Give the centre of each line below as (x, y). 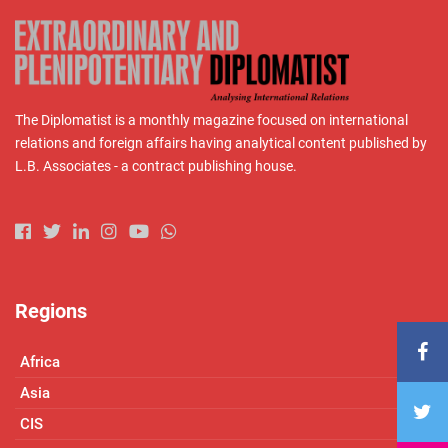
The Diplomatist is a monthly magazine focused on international (211, 119)
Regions (51, 311)
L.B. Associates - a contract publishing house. (156, 165)
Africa (40, 361)
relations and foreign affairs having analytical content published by (221, 142)
